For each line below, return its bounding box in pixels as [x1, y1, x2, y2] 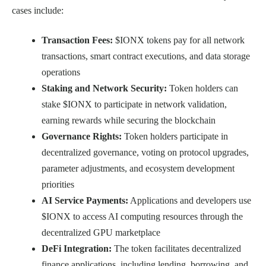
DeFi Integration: [42, 243, 112, 254]
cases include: [12, 5, 64, 15]
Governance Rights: [42, 131, 122, 141]
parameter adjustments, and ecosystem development [42, 163, 235, 173]
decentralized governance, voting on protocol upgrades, [42, 147, 249, 157]
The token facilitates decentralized [112, 243, 241, 254]
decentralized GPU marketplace [42, 227, 160, 237]
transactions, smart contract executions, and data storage [42, 50, 250, 61]
